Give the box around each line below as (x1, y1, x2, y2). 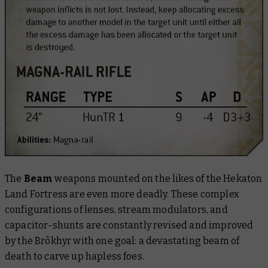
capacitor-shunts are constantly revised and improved (5, 219, 254, 231)
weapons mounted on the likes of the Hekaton (54, 172, 263, 184)
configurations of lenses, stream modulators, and (5, 203, 228, 215)
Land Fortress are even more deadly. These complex (5, 188, 239, 200)
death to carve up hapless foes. (5, 250, 144, 262)
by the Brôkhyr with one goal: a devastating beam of (5, 234, 240, 246)
